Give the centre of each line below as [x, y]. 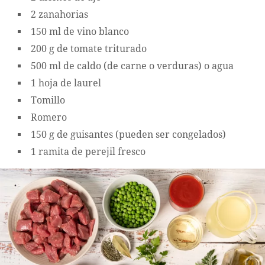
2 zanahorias [59, 15]
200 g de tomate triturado [89, 49]
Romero [49, 118]
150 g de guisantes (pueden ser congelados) [128, 135]
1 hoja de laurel [66, 83]
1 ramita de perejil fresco [88, 152]
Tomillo [48, 101]
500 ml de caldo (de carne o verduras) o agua [132, 66]
